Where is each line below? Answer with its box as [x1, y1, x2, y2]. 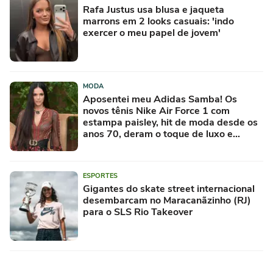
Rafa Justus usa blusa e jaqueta [83, 2, 224, 16]
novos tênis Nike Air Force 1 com [83, 104, 230, 118]
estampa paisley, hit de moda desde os [83, 115, 258, 129]
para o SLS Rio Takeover [83, 205, 193, 219]
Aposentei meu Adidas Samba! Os [83, 92, 237, 106]
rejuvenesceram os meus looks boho [83, 138, 245, 152]
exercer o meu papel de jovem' [83, 26, 221, 40]
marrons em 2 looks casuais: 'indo [83, 14, 234, 28]
